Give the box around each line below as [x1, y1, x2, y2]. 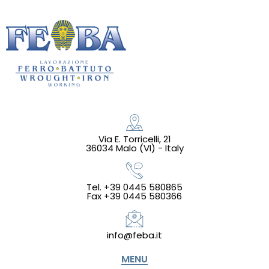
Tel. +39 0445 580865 [86, 180, 183, 193]
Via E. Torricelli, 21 [98, 132, 171, 145]
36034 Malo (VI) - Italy [85, 141, 184, 154]
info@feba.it [107, 228, 162, 241]
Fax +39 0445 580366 [87, 189, 182, 202]
